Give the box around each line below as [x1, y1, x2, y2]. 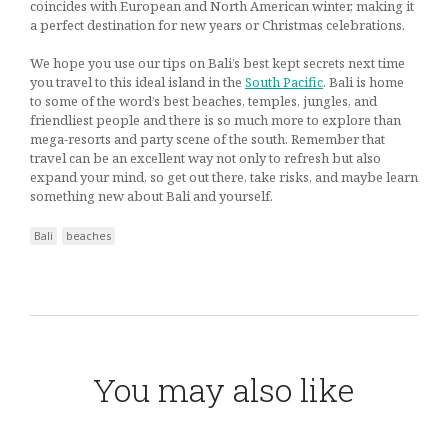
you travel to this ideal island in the [30, 73, 245, 92]
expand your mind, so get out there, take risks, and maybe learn [30, 168, 418, 187]
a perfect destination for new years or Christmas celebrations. [30, 15, 405, 34]
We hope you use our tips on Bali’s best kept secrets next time [30, 54, 405, 73]
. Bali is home [323, 73, 404, 92]
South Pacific [245, 73, 323, 92]
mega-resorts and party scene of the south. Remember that [30, 130, 385, 149]
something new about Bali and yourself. [30, 187, 273, 206]
